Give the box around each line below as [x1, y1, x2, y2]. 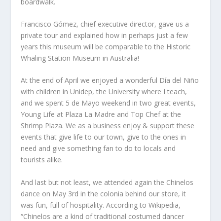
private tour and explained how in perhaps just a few [21, 30, 188, 40]
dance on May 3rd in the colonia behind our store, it [21, 188, 186, 198]
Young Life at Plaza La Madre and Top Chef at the [21, 110, 182, 119]
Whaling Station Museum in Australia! [21, 53, 140, 63]
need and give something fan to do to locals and [21, 144, 176, 153]
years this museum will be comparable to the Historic [21, 41, 191, 51]
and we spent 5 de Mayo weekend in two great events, [21, 98, 196, 108]
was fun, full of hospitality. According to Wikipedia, [21, 200, 181, 210]
